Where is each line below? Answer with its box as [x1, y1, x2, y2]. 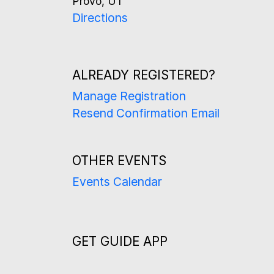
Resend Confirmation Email [72, 105, 220, 120]
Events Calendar [72, 174, 162, 189]
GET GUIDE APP [72, 233, 168, 249]
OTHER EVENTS [72, 152, 166, 168]
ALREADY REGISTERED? [72, 67, 215, 83]
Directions [72, 10, 128, 25]
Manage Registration [72, 88, 186, 103]
